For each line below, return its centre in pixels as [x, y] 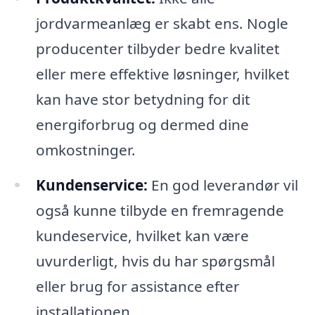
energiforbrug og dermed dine [142, 124]
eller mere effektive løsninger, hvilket [162, 73]
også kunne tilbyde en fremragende [160, 210]
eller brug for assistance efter [137, 286]
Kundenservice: [91, 185]
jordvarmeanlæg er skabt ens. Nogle [162, 23]
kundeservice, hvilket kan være [142, 235]
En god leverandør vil [223, 185]
